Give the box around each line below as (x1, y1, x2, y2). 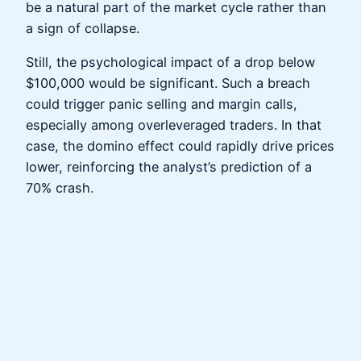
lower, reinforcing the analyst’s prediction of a (26, 159, 312, 176)
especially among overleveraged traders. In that (26, 117, 322, 134)
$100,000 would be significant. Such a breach (26, 75, 310, 92)
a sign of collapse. (26, 19, 139, 36)
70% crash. (26, 180, 93, 197)
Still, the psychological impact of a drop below (26, 54, 315, 71)
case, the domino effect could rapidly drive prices (26, 138, 334, 155)
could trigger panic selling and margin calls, (26, 96, 297, 113)
